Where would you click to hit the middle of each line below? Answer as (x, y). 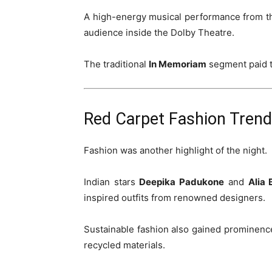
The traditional (116, 64)
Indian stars (112, 182)
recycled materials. (124, 245)
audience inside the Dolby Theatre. (159, 32)
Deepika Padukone (182, 182)
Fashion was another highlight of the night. (175, 150)
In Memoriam (178, 64)
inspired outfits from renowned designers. (175, 198)
